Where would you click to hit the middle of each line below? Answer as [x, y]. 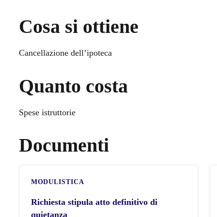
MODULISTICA [57, 182]
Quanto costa [73, 86]
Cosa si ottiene [78, 26]
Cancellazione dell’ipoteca [65, 53]
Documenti [64, 145]
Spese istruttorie [47, 112]
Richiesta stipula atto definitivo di [94, 202]
